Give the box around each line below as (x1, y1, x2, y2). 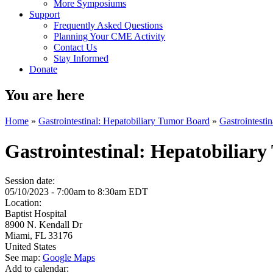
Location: (5, 197, 44, 208)
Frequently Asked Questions (54, 20, 163, 31)
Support (29, 9, 60, 20)
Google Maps (43, 252, 95, 263)
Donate (29, 64, 57, 75)
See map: (5, 252, 43, 263)
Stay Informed (54, 53, 108, 64)
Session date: (5, 175, 57, 186)
